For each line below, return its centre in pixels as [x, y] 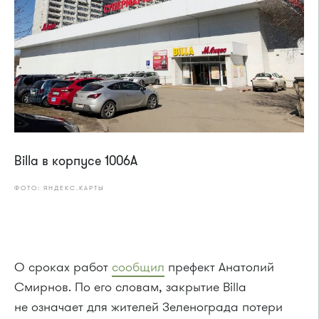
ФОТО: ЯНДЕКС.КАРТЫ [59, 188]
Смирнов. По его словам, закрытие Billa [130, 287]
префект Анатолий [219, 267]
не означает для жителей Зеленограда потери [148, 307]
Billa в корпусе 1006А [76, 161]
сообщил [138, 267]
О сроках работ [63, 267]
